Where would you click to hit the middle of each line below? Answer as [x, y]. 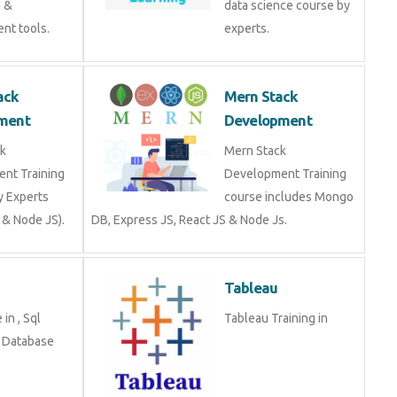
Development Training [285, 174]
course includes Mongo [289, 197]
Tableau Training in [276, 318]
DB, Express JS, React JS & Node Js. [189, 220]
